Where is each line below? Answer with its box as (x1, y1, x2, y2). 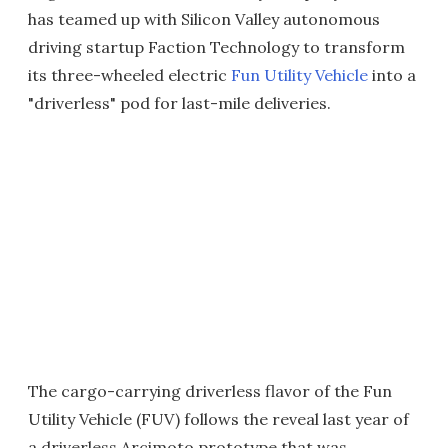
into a (368, 65, 416, 85)
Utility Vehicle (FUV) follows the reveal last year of (28, 409, 409, 429)
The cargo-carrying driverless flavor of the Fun (28, 381, 392, 401)
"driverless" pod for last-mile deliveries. (28, 93, 331, 113)
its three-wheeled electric (28, 65, 231, 85)
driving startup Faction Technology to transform (28, 37, 405, 57)
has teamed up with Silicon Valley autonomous (28, 9, 380, 29)
